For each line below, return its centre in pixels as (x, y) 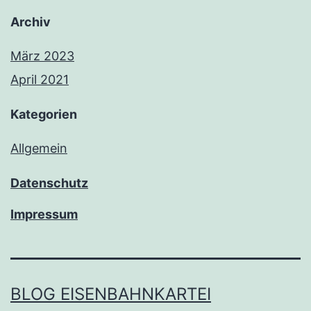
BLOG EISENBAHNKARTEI (111, 294)
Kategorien (44, 115)
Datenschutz (49, 183)
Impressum (44, 215)
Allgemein (39, 149)
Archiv (31, 22)
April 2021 (40, 80)
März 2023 (42, 56)
